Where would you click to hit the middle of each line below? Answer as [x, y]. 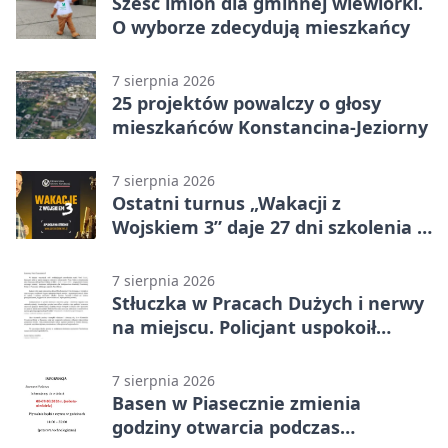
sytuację [149, 350]
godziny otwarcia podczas [226, 426]
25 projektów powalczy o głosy [246, 102]
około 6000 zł [168, 250]
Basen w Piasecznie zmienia [236, 402]
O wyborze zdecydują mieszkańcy [261, 26]
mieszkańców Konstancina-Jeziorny [270, 126]
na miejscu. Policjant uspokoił [244, 326]
